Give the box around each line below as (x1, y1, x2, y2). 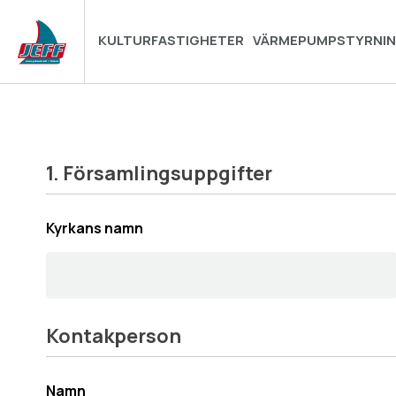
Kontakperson (46, 323, 181, 349)
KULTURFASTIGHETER (98, 30, 244, 49)
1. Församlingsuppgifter (46, 160, 272, 187)
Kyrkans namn (46, 218, 143, 238)
